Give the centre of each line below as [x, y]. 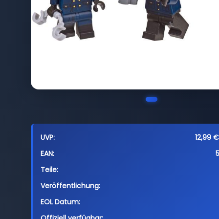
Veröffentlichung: [70, 186]
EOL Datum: [60, 202]
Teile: [49, 170]
